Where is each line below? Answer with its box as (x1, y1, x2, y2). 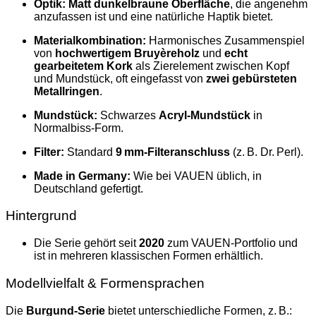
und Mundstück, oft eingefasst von (34, 72, 206, 85)
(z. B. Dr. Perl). (230, 145, 303, 158)
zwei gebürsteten (206, 72, 297, 85)
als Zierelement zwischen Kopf (133, 59, 289, 72)
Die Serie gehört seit (34, 237, 139, 250)
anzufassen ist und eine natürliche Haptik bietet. (34, 10, 273, 23)
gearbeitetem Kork (34, 59, 133, 72)
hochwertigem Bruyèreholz (55, 47, 200, 59)
